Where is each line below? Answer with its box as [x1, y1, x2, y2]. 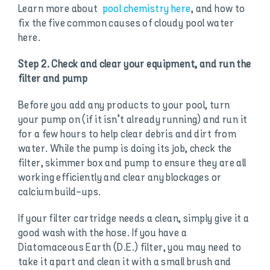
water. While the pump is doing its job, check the [17, 142, 232, 156]
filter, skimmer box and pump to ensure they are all [17, 157, 246, 171]
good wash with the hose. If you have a [17, 227, 187, 240]
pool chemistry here [102, 2, 191, 16]
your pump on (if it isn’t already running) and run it [17, 113, 248, 127]
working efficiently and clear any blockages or [17, 171, 222, 185]
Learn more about [17, 2, 102, 16]
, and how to [190, 2, 248, 16]
